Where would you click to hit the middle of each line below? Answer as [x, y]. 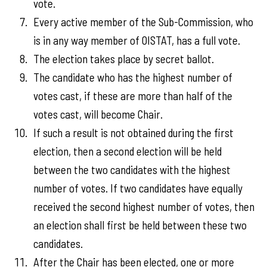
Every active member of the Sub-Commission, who [143, 22]
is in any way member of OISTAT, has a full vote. [137, 40]
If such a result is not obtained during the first [133, 133]
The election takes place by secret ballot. [124, 59]
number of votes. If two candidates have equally [138, 188]
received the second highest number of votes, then [144, 207]
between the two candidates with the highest [132, 170]
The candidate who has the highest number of [133, 77]
